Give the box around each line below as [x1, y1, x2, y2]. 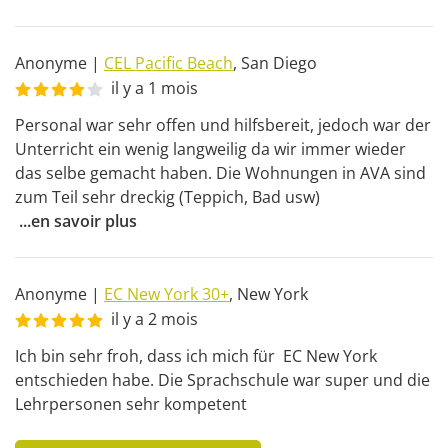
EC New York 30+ [104, 283, 229, 305]
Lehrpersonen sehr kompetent [15, 393, 247, 415]
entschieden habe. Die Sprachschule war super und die [15, 369, 430, 391]
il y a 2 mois [111, 308, 198, 330]
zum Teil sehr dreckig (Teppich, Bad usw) [15, 186, 324, 208]
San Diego [241, 52, 317, 74]
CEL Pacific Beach [104, 52, 233, 74]
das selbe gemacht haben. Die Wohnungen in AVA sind [15, 162, 426, 184]
